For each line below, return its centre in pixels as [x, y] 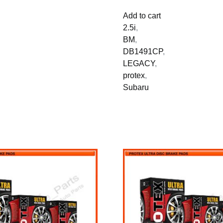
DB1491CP [143, 51]
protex [134, 75]
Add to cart [142, 15]
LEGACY [139, 63]
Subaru [136, 87]
